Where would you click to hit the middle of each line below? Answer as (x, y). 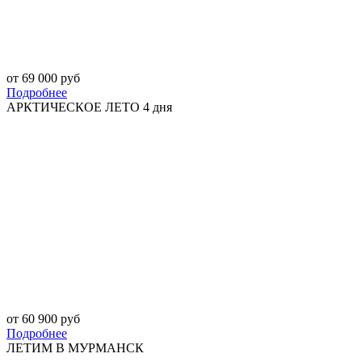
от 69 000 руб (43, 78)
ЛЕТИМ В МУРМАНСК (75, 348)
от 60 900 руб (43, 319)
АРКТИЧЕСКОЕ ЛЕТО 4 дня (89, 107)
